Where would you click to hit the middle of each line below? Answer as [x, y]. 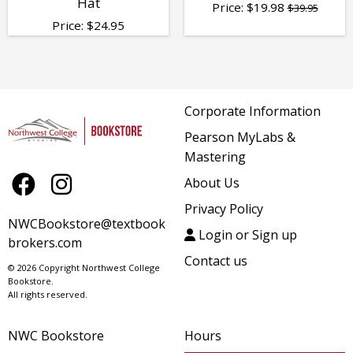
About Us [212, 182]
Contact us [216, 260]
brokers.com [45, 242]
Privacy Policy [224, 208]
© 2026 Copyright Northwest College [84, 267]
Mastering [215, 156]
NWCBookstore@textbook [87, 223]
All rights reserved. [48, 294]
